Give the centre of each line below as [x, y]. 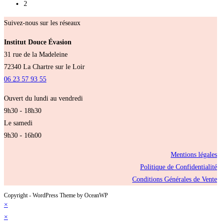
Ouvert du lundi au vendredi [43, 99]
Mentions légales [194, 155]
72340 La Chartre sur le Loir [44, 67]
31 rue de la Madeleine [36, 55]
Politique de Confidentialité [179, 167]
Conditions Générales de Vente [175, 180]
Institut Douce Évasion [38, 42]
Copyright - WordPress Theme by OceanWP [56, 196]
